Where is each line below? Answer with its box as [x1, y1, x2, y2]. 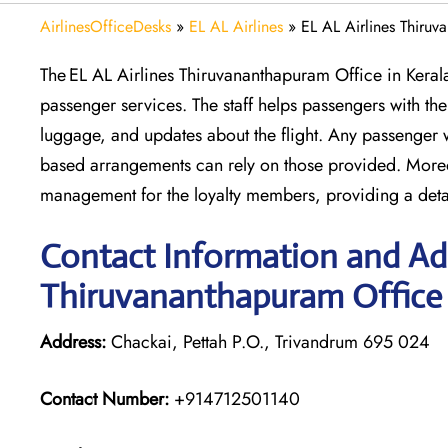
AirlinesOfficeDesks [40, 14, 171, 38]
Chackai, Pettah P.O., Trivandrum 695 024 [106, 328, 430, 355]
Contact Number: [40, 385, 169, 412]
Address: [40, 328, 106, 355]
